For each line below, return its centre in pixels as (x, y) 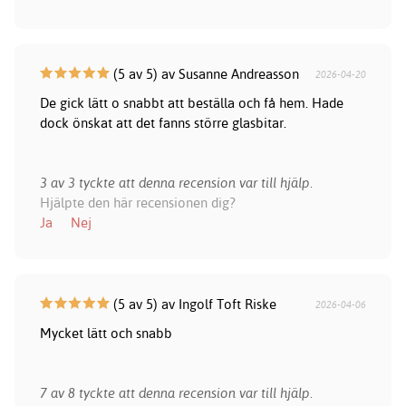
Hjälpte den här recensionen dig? (137, 203)
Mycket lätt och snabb (106, 333)
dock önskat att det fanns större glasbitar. (163, 123)
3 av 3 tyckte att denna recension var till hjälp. (176, 183)
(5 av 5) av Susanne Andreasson (204, 74)
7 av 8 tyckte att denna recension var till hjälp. (176, 393)
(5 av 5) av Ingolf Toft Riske (193, 304)
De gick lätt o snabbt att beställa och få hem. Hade (191, 103)
